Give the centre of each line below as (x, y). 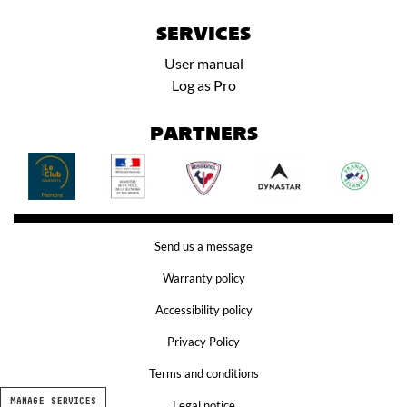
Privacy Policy (203, 341)
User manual (203, 63)
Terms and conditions (203, 373)
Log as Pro (203, 84)
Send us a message (203, 246)
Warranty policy (203, 278)
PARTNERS (203, 135)
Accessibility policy (203, 309)
